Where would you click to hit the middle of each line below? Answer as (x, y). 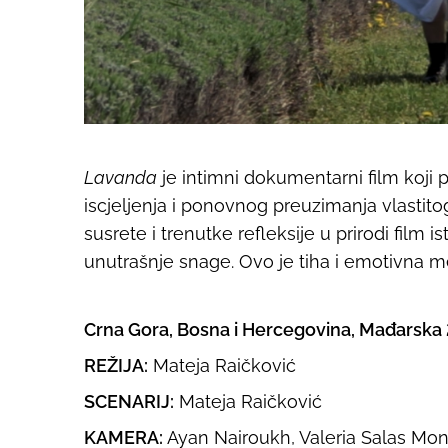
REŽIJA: (116, 365)
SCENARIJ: (129, 401)
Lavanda (120, 177)
